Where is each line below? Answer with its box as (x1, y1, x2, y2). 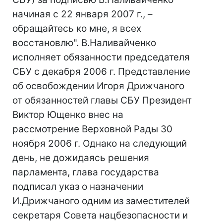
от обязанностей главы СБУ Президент (12, 95, 192, 106)
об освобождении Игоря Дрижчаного (12, 80, 184, 92)
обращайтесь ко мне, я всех (12, 23, 141, 34)
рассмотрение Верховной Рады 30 (12, 123, 172, 135)
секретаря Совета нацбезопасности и (12, 210, 188, 221)
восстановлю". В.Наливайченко (12, 37, 156, 49)
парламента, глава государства (12, 166, 159, 178)
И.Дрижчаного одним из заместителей (12, 195, 190, 207)
